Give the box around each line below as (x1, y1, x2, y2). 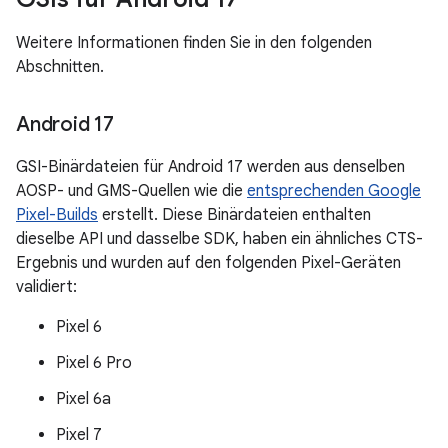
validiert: (16, 277, 77, 297)
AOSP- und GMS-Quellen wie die (16, 181, 247, 201)
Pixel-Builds (16, 205, 98, 225)
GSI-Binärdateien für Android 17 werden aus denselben (16, 157, 405, 177)
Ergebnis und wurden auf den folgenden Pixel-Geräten (16, 253, 401, 273)
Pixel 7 (56, 425, 102, 445)
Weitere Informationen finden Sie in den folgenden (16, 33, 372, 53)
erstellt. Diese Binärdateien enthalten (98, 205, 371, 225)
